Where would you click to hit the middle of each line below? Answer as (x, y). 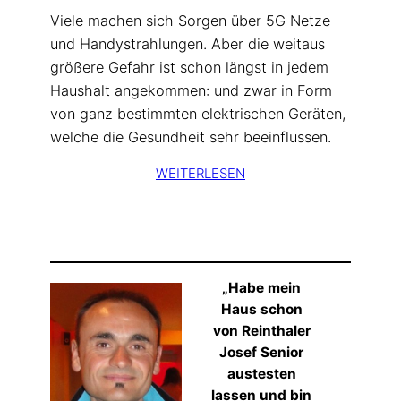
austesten (261, 373)
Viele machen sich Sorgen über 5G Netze (190, 20)
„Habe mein (262, 287)
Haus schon (261, 309)
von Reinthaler (261, 330)
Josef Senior (262, 352)
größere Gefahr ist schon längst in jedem (189, 67)
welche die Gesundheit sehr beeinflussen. (191, 137)
